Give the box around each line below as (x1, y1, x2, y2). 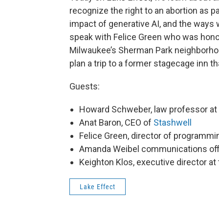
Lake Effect (80, 183, 115, 191)
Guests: (69, 81, 100, 91)
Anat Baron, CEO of (79, 117, 153, 128)
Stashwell (153, 117, 192, 128)
